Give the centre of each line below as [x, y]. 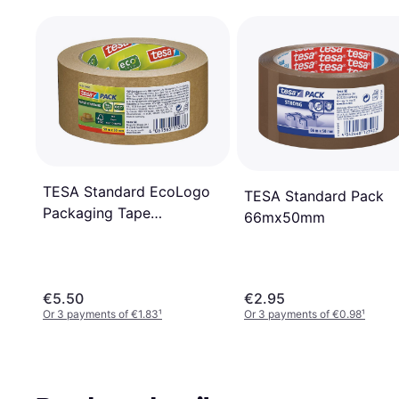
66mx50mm [285, 218]
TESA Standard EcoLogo [126, 191]
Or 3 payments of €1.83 [101, 313]
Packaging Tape [97, 212]
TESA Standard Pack [314, 196]
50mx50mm [83, 234]
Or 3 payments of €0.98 [303, 313]
